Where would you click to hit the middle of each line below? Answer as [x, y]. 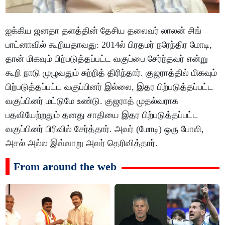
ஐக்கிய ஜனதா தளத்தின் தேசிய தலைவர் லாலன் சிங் [104, 31]
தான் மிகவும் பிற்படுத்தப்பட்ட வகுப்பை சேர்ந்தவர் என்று [107, 59]
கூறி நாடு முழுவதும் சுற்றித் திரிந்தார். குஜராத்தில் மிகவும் [111, 73]
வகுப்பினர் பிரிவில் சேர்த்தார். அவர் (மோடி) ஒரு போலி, [105, 129]
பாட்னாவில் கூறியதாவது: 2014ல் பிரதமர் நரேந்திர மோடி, [109, 45]
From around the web [65, 167]
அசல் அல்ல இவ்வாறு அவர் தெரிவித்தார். [82, 143]
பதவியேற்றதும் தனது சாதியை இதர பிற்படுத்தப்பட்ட [102, 115]
